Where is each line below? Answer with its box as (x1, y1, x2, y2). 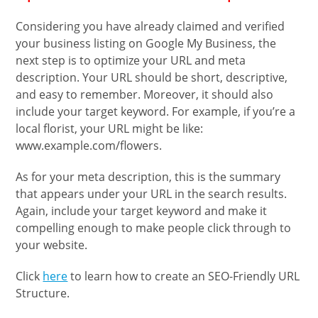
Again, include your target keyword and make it (16, 203, 268, 219)
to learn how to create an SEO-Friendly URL (67, 268, 300, 285)
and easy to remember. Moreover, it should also (16, 87, 274, 103)
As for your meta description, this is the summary (16, 169, 281, 185)
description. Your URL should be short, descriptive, (16, 70, 288, 86)
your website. (16, 237, 88, 253)
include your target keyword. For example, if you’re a (16, 104, 296, 120)
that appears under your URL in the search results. (16, 186, 287, 202)
